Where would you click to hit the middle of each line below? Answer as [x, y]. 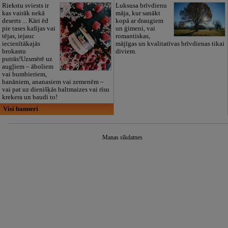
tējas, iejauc [18, 36]
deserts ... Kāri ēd [25, 21]
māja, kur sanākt [138, 13]
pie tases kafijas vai [28, 29]
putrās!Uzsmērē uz [27, 59]
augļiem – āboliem [27, 67]
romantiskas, [133, 36]
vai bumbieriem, [24, 75]
